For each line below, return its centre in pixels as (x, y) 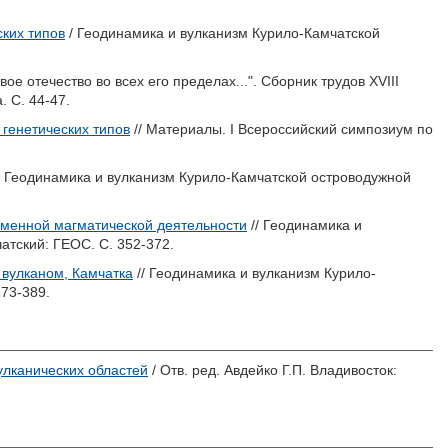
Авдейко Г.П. (265, 370)
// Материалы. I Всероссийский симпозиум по (281, 129)
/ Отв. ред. (186, 370)
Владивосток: (351, 370)
